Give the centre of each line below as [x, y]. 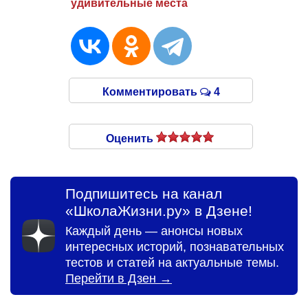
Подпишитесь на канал [144, 194]
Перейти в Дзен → [119, 278]
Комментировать [151, 92]
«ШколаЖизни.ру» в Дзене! [159, 211]
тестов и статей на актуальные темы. [172, 262]
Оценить [131, 139]
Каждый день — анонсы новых [154, 231]
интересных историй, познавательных [175, 246]
